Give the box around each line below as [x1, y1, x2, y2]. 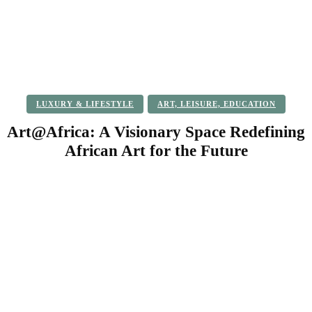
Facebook [35, 183, 68, 192]
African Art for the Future [64, 141, 248, 159]
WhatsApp [258, 183, 293, 192]
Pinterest [182, 183, 212, 192]
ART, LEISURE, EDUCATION [157, 99, 276, 108]
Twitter [113, 183, 137, 192]
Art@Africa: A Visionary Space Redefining [7, 123, 305, 141]
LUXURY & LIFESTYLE [36, 99, 134, 108]
